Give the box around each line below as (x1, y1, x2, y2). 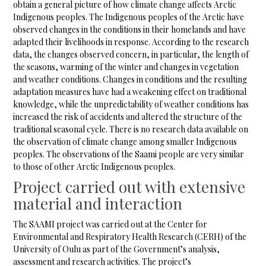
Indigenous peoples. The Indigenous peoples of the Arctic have (13, 11, 245, 23)
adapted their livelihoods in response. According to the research (13, 36, 249, 48)
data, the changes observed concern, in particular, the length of (13, 49, 249, 61)
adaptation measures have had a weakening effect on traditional (13, 86, 247, 98)
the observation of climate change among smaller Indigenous (13, 136, 237, 148)
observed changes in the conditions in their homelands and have (13, 24, 246, 36)
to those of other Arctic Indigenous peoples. (13, 161, 176, 173)
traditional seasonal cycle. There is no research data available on (13, 123, 249, 135)
